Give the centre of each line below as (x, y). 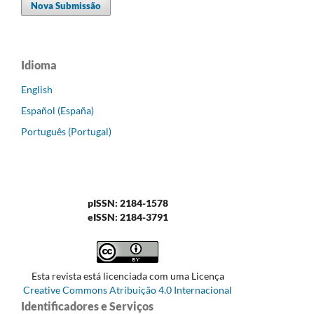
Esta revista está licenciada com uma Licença (128, 275)
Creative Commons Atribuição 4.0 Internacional (128, 289)
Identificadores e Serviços (87, 306)
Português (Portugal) (66, 131)
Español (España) (57, 110)
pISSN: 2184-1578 (128, 203)
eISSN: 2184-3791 (128, 217)
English (37, 89)
